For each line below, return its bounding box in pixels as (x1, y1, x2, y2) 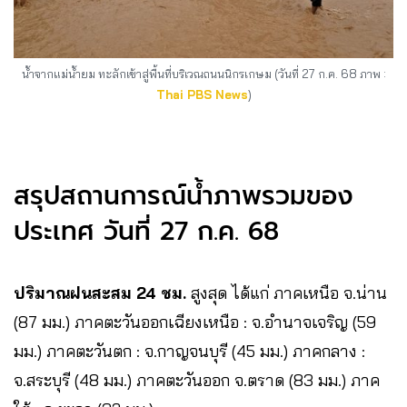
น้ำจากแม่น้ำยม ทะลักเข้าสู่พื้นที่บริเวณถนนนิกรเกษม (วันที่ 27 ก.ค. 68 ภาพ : (21, 66, 386, 82)
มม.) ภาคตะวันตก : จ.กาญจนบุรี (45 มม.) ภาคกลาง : (14, 340, 365, 362)
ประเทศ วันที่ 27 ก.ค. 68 (14, 211, 279, 251)
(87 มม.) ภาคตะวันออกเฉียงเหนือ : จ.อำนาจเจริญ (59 (14, 311, 376, 333)
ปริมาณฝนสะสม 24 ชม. (14, 282, 186, 303)
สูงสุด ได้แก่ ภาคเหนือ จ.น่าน (186, 282, 387, 303)
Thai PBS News (155, 87, 248, 103)
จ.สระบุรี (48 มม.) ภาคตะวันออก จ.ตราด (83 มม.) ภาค (14, 369, 380, 391)
